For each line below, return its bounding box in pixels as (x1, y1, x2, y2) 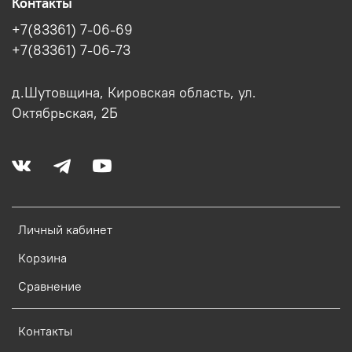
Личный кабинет (18, 221, 112, 237)
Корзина (18, 249, 67, 266)
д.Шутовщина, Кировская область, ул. (12, 83, 256, 101)
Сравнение (18, 277, 82, 294)
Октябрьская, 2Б (12, 104, 118, 122)
